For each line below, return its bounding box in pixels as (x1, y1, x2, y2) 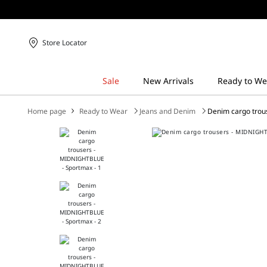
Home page (27, 106, 67, 116)
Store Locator (42, 38, 88, 48)
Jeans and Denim (139, 106, 196, 116)
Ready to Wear (79, 106, 128, 116)
